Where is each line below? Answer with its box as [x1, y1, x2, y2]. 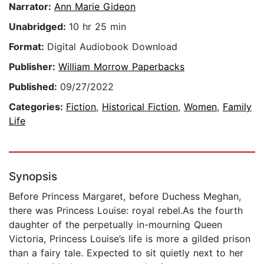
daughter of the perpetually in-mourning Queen [9, 219, 222, 231]
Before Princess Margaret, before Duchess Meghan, [9, 190, 241, 203]
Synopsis [9, 170, 57, 184]
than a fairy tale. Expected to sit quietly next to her [9, 247, 243, 259]
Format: [9, 41, 47, 53]
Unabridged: [9, 21, 69, 33]
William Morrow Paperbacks [58, 61, 184, 73]
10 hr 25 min [69, 21, 126, 33]
